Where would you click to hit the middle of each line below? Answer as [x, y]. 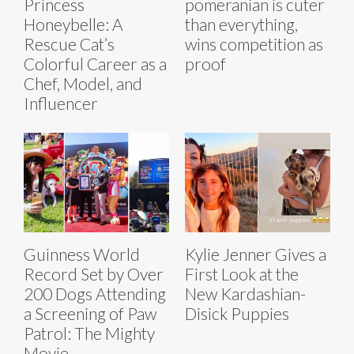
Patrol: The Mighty [89, 333]
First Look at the [242, 274]
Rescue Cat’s [69, 43]
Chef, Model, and [83, 83]
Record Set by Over [94, 274]
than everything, [241, 24]
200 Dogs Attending [95, 294]
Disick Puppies [237, 314]
